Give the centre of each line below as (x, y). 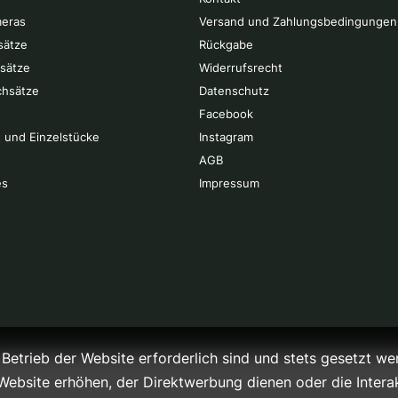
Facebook (226, 114)
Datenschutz (234, 91)
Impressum (229, 183)
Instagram (226, 137)
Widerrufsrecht (241, 68)
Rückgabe (226, 44)
